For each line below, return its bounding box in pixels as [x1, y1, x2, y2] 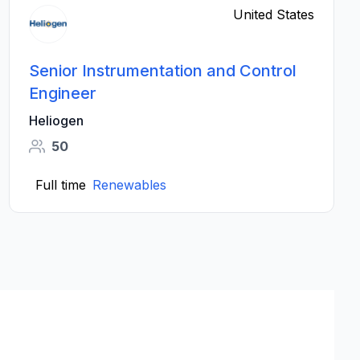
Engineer [28, 84, 96, 103]
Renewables [92, 177, 166, 193]
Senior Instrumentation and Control [28, 61, 297, 80]
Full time [35, 177, 86, 193]
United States [232, 6, 314, 22]
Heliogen [28, 112, 84, 129]
